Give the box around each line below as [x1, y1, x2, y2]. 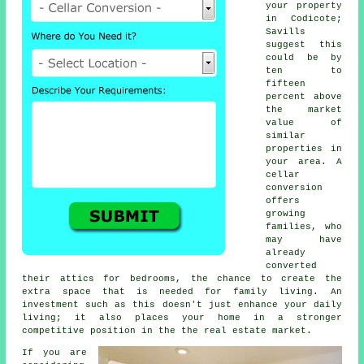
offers [266, 195, 301, 206]
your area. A [266, 156, 342, 167]
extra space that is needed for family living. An [22, 286, 342, 297]
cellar [266, 169, 301, 180]
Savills [266, 26, 306, 37]
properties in [266, 143, 342, 154]
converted [266, 260, 318, 271]
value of [266, 117, 342, 128]
